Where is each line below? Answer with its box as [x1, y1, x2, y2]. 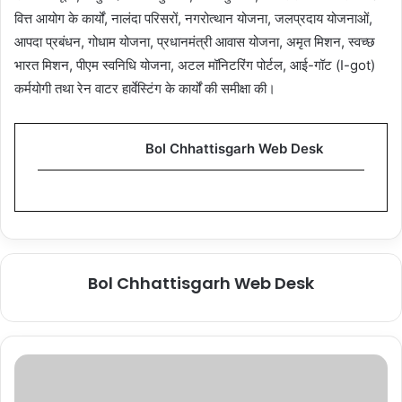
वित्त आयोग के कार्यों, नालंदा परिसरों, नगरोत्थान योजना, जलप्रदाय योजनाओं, [14, 10, 372, 27]
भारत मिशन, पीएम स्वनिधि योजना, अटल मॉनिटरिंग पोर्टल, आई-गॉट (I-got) [14, 57, 375, 74]
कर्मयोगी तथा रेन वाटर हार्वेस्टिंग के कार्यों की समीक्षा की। [14, 80, 275, 97]
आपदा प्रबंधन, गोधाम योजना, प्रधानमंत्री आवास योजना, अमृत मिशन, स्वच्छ [14, 33, 375, 50]
